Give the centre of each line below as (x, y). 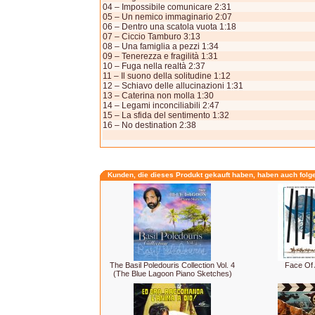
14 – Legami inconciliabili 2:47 (161, 105)
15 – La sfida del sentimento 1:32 (166, 115)
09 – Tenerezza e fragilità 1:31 (160, 56)
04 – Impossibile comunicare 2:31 (167, 7)
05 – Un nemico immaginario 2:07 (167, 17)
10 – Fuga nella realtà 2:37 (154, 66)
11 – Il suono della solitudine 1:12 (167, 76)
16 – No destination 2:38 (149, 125)
